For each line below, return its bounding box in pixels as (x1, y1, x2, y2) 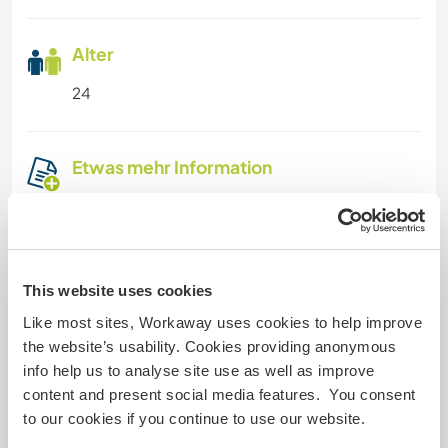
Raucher (106, 195, 166, 215)
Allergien (106, 305, 167, 325)
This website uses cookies (23, 282, 213, 299)
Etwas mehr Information (72, 155, 272, 178)
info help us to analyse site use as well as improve (23, 361, 375, 379)
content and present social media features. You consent (23, 385, 416, 403)
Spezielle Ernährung (106, 384, 246, 404)
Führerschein (106, 250, 199, 270)
